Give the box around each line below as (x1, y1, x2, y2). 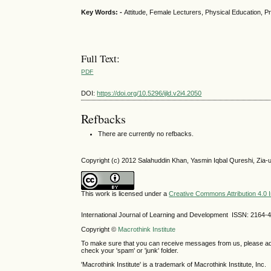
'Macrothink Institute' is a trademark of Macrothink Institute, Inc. (81, 260, 267, 268)
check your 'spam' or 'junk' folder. (81, 246, 179, 254)
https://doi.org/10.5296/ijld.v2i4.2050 (97, 89, 202, 97)
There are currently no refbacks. (98, 129, 194, 137)
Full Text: (81, 51, 120, 66)
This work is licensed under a (81, 190, 169, 198)
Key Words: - (81, 8, 125, 16)
